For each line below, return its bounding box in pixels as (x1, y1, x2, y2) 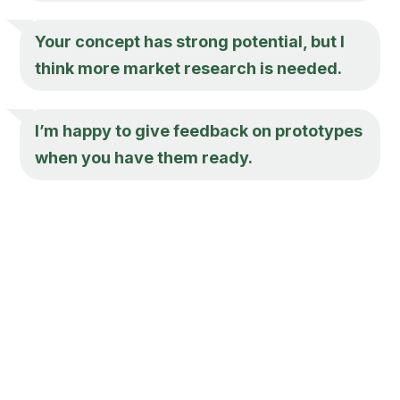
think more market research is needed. (35, 58, 343, 78)
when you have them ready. (35, 147, 254, 167)
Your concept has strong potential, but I (35, 31, 346, 51)
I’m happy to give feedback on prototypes (35, 121, 363, 140)
